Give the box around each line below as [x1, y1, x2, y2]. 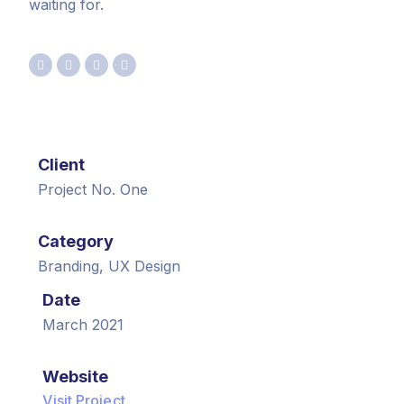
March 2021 [42, 315, 124, 334]
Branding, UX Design [38, 256, 181, 275]
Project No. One [38, 179, 149, 198]
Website [42, 366, 109, 386]
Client [38, 154, 86, 174]
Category [38, 231, 115, 251]
